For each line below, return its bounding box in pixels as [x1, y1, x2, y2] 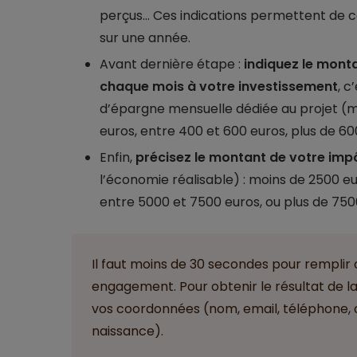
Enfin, [99, 147, 135, 167]
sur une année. [99, 28, 190, 47]
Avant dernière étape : [99, 54, 244, 73]
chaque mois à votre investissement [99, 76, 338, 96]
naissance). [91, 321, 163, 340]
